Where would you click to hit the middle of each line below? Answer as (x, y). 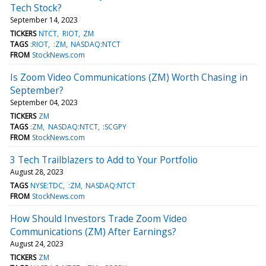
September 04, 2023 (44, 102)
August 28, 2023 (37, 172)
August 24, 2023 (37, 243)
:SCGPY (114, 126)
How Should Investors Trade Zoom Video (99, 218)
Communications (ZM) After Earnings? (93, 231)
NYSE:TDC (47, 185)
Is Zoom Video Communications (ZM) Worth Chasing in (129, 77)
